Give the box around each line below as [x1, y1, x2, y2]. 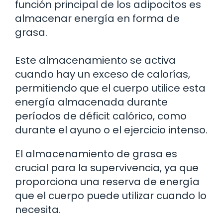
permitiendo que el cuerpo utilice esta [15, 81, 206, 96]
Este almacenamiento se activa [15, 53, 176, 68]
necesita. [15, 203, 61, 217]
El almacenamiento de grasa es [15, 147, 177, 161]
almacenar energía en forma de [15, 11, 180, 26]
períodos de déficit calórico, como [15, 109, 187, 123]
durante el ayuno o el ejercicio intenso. [15, 123, 208, 137]
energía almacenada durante [15, 95, 168, 110]
